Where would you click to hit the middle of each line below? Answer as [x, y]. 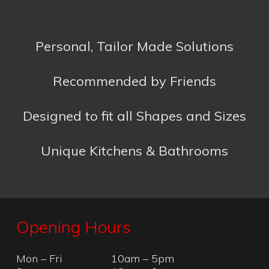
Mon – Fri [40, 154]
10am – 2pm [142, 168]
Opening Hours [74, 122]
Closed [127, 181]
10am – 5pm [142, 154]
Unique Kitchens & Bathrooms [134, 47]
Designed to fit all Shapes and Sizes [134, 12]
